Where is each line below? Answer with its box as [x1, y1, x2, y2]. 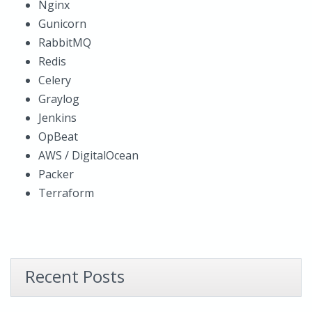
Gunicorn [38, 16, 86, 31]
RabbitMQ [38, 35, 91, 50]
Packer [38, 166, 74, 182]
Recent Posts [25, 265, 125, 288]
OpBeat [38, 129, 78, 144]
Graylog [38, 91, 79, 107]
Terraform [38, 185, 94, 201]
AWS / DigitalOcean [38, 148, 139, 163]
